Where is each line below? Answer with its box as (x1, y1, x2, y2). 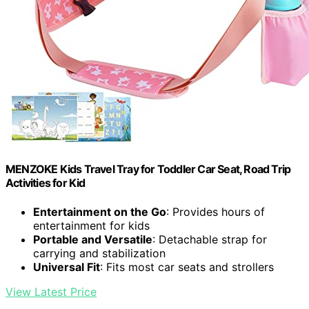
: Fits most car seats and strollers (100, 259, 274, 274)
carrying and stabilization (33, 246, 166, 260)
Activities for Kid (6, 176, 86, 190)
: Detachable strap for (152, 232, 267, 246)
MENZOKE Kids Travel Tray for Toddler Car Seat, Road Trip (6, 162, 291, 177)
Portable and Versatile (33, 232, 152, 246)
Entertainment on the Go (33, 204, 166, 219)
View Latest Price (6, 284, 97, 299)
